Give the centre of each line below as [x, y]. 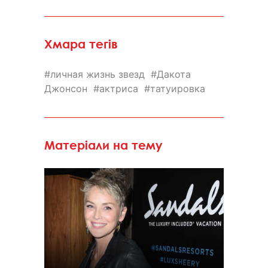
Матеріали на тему [103, 145]
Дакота [174, 74]
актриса [119, 89]
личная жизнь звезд [98, 74]
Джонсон [66, 89]
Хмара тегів [81, 44]
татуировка [178, 89]
